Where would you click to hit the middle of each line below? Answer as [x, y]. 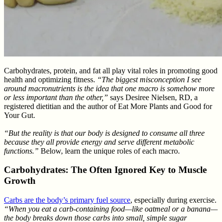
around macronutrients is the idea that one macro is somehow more [109, 88]
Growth [20, 181]
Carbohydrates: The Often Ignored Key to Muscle [105, 170]
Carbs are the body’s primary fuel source [67, 200]
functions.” [21, 151]
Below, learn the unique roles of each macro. [109, 151]
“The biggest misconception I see [149, 79]
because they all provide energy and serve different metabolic [99, 142]
